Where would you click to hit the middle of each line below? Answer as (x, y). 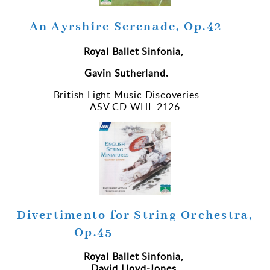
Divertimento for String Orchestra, (135, 216)
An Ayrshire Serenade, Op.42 (135, 27)
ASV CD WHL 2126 (135, 107)
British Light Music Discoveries (135, 95)
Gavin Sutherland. (129, 73)
